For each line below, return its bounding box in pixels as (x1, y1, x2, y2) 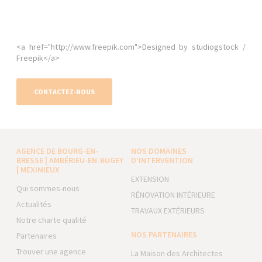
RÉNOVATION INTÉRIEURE (130, 189, 215, 200)
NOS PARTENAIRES (130, 229, 197, 240)
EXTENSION (130, 174, 169, 184)
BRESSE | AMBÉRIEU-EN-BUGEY (16, 155, 124, 166)
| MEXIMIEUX (16, 164, 60, 175)
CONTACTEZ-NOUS (34, 87, 95, 96)
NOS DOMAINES (130, 146, 187, 156)
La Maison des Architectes (130, 248, 223, 258)
